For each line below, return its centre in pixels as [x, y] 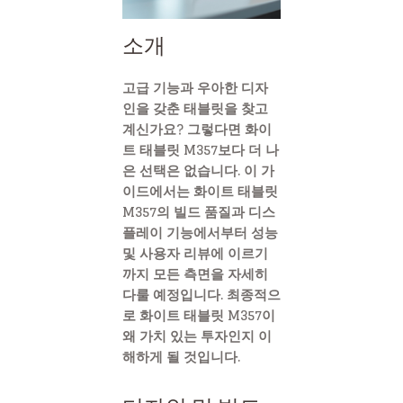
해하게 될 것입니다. [181, 356]
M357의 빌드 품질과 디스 [199, 211]
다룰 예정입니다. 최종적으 [201, 294]
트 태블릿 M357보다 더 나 [201, 149]
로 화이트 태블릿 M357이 [199, 315]
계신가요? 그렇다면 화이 [197, 129]
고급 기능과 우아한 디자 [195, 87]
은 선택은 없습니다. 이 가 [198, 170]
